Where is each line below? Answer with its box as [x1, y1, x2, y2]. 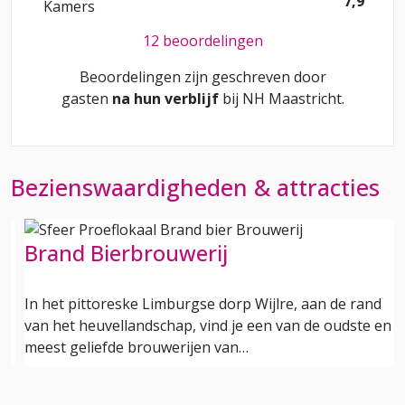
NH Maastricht [241, 88, 342, 108]
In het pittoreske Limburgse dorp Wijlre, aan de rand [24, 293, 381, 314]
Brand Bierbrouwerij [24, 238, 228, 268]
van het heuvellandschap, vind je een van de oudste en [24, 315, 391, 335]
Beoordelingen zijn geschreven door [79, 66, 326, 87]
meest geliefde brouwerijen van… [24, 336, 249, 357]
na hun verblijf [111, 88, 222, 108]
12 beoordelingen [142, 30, 263, 51]
